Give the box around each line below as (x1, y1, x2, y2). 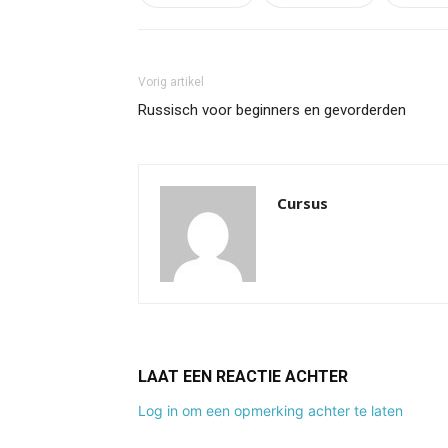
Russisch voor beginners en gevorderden (138, 101, 406, 119)
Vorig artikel (138, 75, 204, 89)
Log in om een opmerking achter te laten (138, 402, 403, 419)
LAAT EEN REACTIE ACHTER (138, 367, 348, 386)
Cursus (277, 193, 328, 213)
